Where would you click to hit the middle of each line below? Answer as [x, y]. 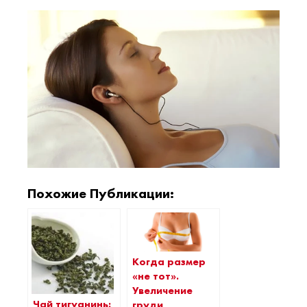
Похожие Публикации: [101, 193]
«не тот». [156, 277]
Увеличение [162, 291]
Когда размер [169, 262]
